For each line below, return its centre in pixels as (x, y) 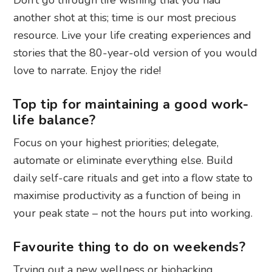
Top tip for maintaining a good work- (131, 104)
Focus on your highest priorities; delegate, (116, 142)
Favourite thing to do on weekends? (129, 247)
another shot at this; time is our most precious (125, 17)
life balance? (54, 120)
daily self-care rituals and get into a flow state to (133, 178)
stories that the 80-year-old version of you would (136, 53)
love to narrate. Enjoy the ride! (87, 70)
